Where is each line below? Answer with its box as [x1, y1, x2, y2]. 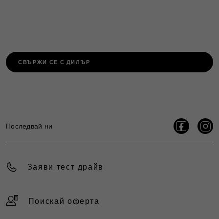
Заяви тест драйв [27, 161, 104, 173]
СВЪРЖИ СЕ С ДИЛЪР [18, 58, 91, 66]
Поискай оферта [28, 195, 100, 207]
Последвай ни [6, 121, 53, 131]
